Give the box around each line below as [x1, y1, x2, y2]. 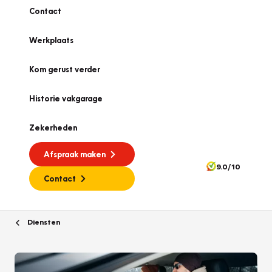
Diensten [25, 217, 60, 226]
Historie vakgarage [29, 93, 103, 103]
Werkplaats [29, 35, 73, 45]
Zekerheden [29, 123, 77, 132]
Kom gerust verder [29, 64, 100, 74]
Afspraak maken [44, 149, 106, 159]
